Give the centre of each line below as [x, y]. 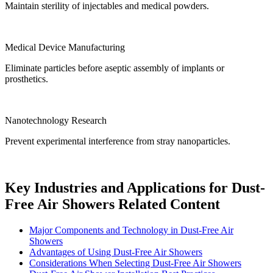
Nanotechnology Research [56, 121]
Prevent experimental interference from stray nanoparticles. [118, 141]
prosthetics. [27, 79]
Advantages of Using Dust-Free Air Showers [116, 252]
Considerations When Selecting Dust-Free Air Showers [135, 263]
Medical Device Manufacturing [65, 48]
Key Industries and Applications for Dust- [135, 188]
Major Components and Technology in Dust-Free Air [131, 230]
